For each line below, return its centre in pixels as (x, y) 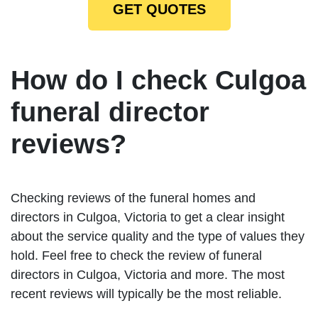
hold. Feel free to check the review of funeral (136, 256)
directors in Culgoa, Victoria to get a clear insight (148, 218)
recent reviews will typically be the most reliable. (146, 294)
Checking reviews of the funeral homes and (133, 198)
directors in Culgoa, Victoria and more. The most (148, 275)
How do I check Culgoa (158, 81)
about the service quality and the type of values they (158, 237)
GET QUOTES (159, 10)
